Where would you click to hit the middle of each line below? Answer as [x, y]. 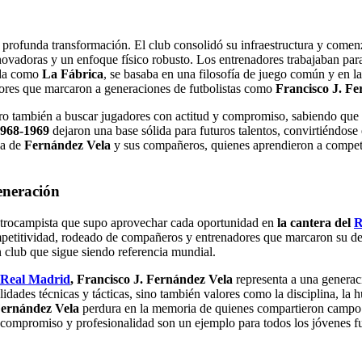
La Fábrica [73, 74]
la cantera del [316, 222]
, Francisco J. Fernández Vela [152, 279]
